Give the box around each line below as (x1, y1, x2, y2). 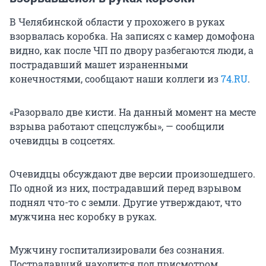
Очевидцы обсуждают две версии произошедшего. (9, 167, 255, 180)
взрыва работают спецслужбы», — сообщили (9, 120, 224, 133)
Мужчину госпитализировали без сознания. (9, 243, 224, 256)
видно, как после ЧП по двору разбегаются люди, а (9, 44, 254, 57)
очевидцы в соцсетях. (9, 134, 115, 147)
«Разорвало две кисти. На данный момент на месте (9, 106, 256, 119)
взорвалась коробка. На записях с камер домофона (9, 30, 255, 43)
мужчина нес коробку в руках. (9, 210, 157, 223)
